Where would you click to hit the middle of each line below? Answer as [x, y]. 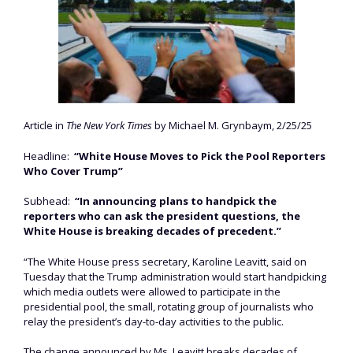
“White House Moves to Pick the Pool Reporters [200, 156]
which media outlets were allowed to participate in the [152, 291]
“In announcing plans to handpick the [176, 201]
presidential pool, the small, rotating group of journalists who [169, 306]
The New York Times [109, 126]
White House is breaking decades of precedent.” [152, 231]
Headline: [49, 156]
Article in [45, 126]
